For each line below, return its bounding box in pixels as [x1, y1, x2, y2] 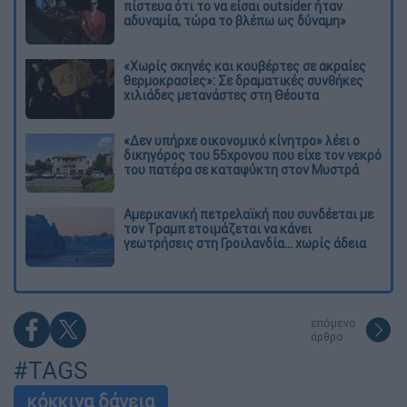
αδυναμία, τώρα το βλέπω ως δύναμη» [124, 12, 346, 29]
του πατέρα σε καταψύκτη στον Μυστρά [124, 161, 359, 178]
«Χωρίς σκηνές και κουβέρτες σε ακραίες [124, 57, 366, 74]
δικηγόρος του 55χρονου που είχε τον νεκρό [124, 146, 382, 164]
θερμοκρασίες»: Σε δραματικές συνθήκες [124, 72, 363, 89]
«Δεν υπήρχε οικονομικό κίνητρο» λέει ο [124, 132, 360, 149]
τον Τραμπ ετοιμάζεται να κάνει [124, 221, 312, 238]
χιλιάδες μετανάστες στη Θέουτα [124, 86, 319, 104]
